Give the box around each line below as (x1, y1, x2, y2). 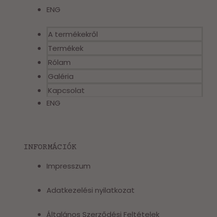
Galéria (48, 71, 74, 81)
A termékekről (48, 29, 98, 39)
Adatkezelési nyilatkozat (46, 185, 135, 195)
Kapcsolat (48, 85, 85, 95)
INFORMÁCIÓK (23, 142, 77, 152)
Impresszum (46, 160, 91, 171)
